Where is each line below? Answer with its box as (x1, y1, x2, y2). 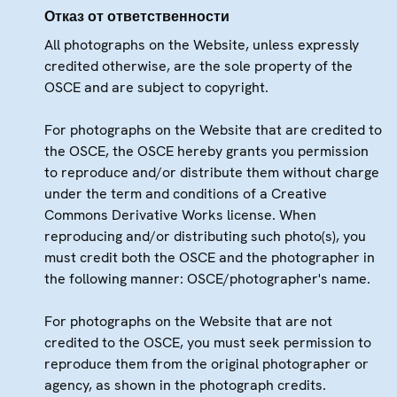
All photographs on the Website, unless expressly (44, 35, 359, 54)
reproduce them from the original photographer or (44, 354, 369, 373)
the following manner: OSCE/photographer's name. (44, 269, 370, 288)
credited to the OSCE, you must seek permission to (44, 332, 371, 352)
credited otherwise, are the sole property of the (44, 56, 353, 75)
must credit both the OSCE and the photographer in (44, 247, 375, 267)
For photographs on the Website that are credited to (44, 120, 382, 139)
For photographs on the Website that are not (44, 311, 332, 331)
